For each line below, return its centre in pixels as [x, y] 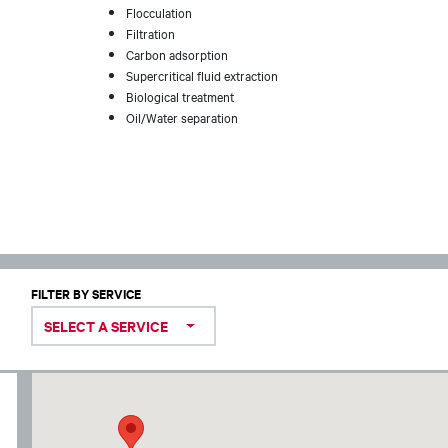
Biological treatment [181, 96]
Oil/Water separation [182, 117]
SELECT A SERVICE [106, 325]
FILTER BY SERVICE [86, 293]
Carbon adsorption [178, 54]
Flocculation [160, 12]
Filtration [152, 33]
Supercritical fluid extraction [203, 75]
